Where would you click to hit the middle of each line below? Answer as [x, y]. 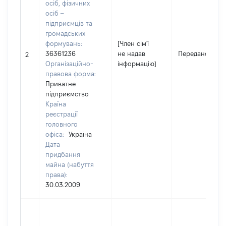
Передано [193, 53]
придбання [63, 154]
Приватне [61, 84]
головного [62, 124]
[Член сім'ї [133, 43]
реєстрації [62, 114]
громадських [65, 33]
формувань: [64, 43]
